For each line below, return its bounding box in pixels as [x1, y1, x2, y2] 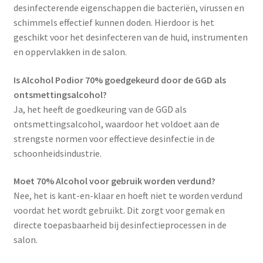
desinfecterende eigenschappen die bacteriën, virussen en [13, 2, 244, 14]
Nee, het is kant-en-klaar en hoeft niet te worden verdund [13, 190, 242, 202]
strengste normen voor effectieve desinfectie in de [13, 132, 215, 144]
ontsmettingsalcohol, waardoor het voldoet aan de [13, 117, 220, 130]
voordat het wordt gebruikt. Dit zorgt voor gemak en [13, 204, 225, 217]
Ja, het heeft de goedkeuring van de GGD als [13, 103, 187, 115]
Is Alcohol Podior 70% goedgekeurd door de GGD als [13, 73, 226, 86]
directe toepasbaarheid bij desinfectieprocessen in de [13, 219, 227, 231]
